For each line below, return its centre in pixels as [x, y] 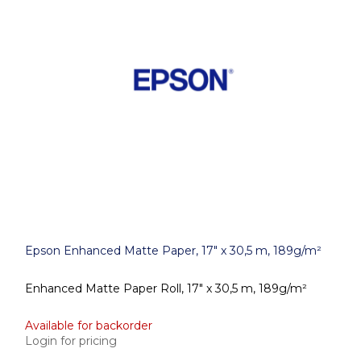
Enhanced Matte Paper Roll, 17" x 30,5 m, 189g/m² [166, 288]
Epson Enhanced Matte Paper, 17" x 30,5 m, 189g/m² [173, 251]
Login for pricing [71, 341]
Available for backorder [89, 326]
